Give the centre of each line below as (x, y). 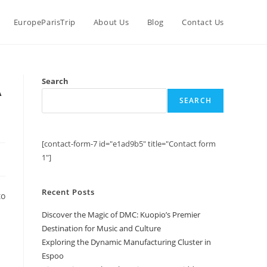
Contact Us (203, 22)
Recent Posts (68, 192)
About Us (111, 22)
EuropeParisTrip (44, 22)
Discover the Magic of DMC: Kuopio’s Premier (121, 215)
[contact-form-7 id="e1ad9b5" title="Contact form (129, 144)
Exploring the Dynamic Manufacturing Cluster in (126, 242)
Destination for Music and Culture (101, 228)
